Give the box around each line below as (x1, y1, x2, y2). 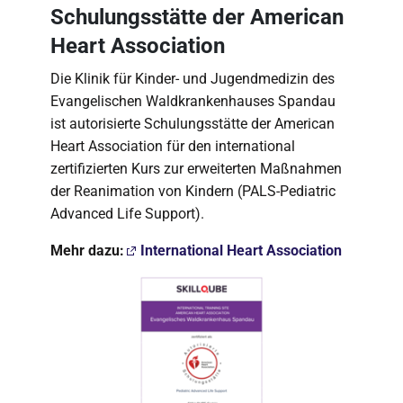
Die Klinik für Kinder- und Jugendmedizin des (50, 69, 335, 87)
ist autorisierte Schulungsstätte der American (50, 114, 335, 132)
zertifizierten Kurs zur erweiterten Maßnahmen (50, 159, 342, 177)
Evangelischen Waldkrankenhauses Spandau (50, 92, 336, 110)
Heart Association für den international (50, 137, 295, 155)
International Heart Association (140, 241, 342, 259)
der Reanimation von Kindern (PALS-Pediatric (50, 182, 336, 200)
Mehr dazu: (50, 241, 124, 259)
